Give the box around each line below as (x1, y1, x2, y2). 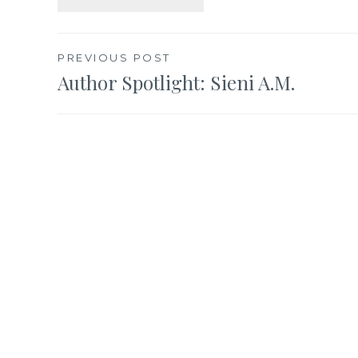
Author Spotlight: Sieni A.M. (58, 69, 295, 95)
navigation (57, 86, 200, 127)
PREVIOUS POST (58, 50, 171, 64)
